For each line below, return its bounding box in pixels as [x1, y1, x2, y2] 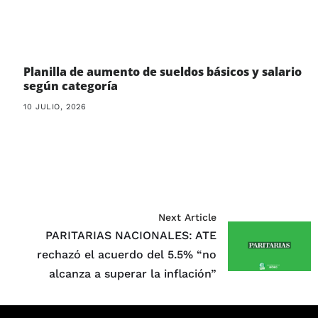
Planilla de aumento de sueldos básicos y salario [23, 64, 302, 80]
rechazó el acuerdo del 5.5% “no [37, 248, 217, 262]
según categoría [23, 78, 119, 94]
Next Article [158, 212, 217, 224]
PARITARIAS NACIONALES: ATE [45, 229, 217, 243]
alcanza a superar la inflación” [49, 267, 217, 281]
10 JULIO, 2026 [23, 102, 87, 112]
